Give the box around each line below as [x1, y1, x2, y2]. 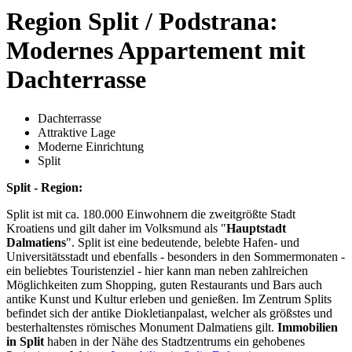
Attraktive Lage [38, 125, 115, 139]
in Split [6, 334, 44, 348]
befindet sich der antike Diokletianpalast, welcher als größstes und [6, 306, 332, 320]
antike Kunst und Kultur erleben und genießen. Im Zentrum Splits [6, 291, 332, 306]
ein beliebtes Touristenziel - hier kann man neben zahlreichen [6, 263, 308, 277]
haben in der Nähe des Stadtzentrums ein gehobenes [44, 334, 305, 348]
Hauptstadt [226, 221, 286, 235]
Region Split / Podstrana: [6, 7, 278, 36]
